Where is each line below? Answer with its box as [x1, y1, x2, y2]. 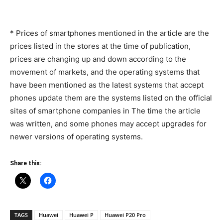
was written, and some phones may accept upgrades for [10, 119, 207, 129]
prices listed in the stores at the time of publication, [10, 41, 191, 51]
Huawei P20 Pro [105, 211, 146, 219]
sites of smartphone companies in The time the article [10, 106, 201, 116]
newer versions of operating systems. [10, 132, 143, 142]
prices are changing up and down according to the [10, 54, 186, 64]
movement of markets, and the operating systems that [10, 67, 200, 77]
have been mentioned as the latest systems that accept [10, 80, 204, 90]
